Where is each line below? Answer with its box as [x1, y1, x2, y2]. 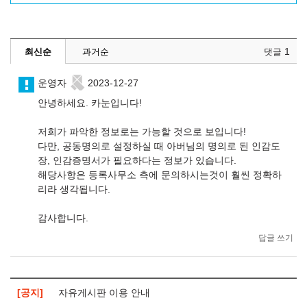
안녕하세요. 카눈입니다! [38, 97, 142, 108]
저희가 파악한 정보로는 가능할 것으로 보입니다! [38, 126, 246, 137]
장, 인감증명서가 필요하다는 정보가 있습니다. [38, 155, 236, 166]
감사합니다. [38, 212, 88, 223]
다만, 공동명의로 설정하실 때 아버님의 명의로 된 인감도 [38, 140, 280, 151]
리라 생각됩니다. [38, 184, 110, 195]
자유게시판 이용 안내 [58, 287, 150, 298]
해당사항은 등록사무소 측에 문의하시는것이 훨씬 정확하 [38, 169, 282, 180]
